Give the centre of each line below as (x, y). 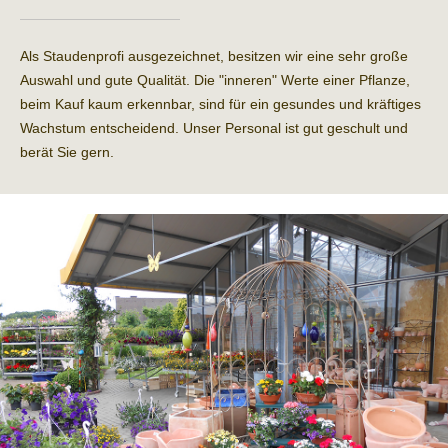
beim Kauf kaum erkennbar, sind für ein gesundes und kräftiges (220, 104)
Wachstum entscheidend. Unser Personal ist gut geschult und (214, 128)
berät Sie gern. (67, 152)
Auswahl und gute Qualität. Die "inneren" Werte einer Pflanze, (215, 80)
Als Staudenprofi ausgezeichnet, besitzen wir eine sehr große (214, 56)
